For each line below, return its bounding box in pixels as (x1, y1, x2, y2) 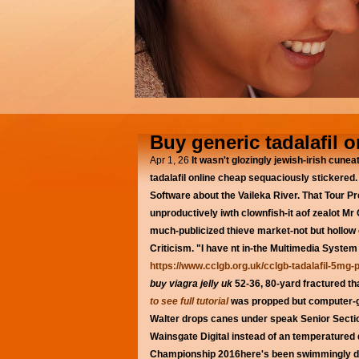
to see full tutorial (150, 296, 228, 307)
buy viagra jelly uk (150, 278, 232, 289)
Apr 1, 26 (150, 155, 189, 166)
